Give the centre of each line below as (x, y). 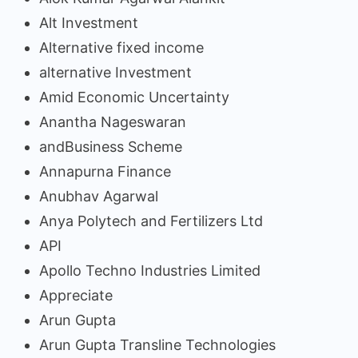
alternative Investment (115, 72)
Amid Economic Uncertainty (134, 97)
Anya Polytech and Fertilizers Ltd (151, 221)
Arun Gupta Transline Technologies (157, 344)
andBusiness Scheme (111, 146)
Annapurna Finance (105, 171)
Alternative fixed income (121, 47)
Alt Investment (89, 22)
